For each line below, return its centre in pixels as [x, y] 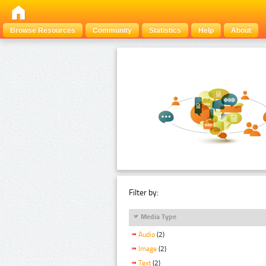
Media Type [159, 216]
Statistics [165, 30]
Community [112, 30]
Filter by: [144, 192]
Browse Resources [43, 30]
